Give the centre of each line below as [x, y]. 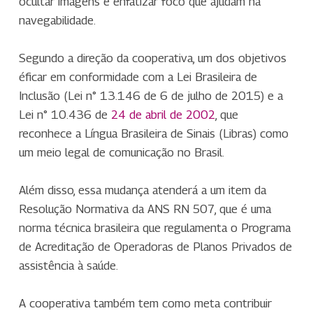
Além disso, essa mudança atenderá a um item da [142, 190]
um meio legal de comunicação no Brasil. [121, 153]
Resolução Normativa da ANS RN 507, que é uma [145, 209]
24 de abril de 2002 [163, 115]
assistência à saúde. [68, 266]
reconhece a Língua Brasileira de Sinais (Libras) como [153, 134]
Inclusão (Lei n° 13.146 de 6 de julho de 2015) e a [151, 96]
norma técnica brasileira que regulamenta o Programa [154, 228]
